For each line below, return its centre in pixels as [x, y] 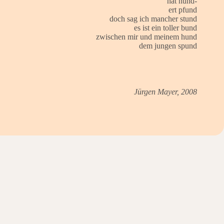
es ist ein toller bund [165, 27]
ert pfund [182, 9]
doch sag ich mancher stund [153, 18]
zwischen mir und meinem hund [146, 36]
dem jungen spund [168, 45]
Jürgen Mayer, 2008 [165, 91]
